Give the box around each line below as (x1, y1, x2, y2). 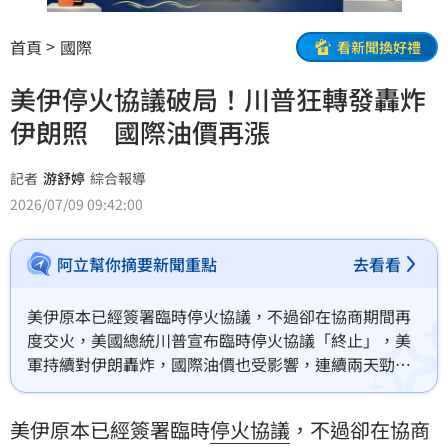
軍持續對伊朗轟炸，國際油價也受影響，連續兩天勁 (27, 352, 395, 377)
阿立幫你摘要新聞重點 (57, 252, 217, 277)
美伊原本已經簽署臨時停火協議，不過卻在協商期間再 (27, 304, 411, 329)
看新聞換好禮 (337, 36, 421, 57)
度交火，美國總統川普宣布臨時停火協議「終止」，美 (27, 328, 411, 353)
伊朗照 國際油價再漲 (10, 113, 270, 151)
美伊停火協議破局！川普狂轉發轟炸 (10, 80, 426, 118)
